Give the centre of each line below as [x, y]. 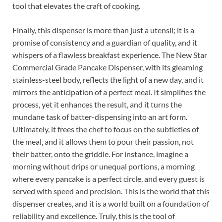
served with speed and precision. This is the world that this [111, 191]
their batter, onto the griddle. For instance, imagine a [100, 154]
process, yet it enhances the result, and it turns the [97, 105]
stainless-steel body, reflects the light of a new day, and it [108, 80]
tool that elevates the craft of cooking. [76, 6]
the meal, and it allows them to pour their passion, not [103, 142]
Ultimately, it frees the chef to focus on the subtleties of [106, 129]
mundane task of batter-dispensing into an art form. [100, 117]
